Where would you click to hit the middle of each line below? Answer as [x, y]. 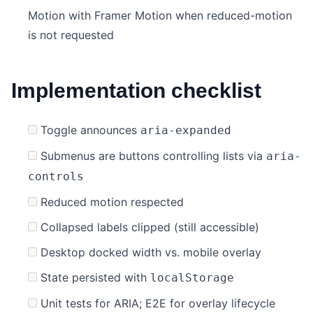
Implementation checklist [136, 91]
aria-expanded [186, 131]
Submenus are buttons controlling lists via [152, 156]
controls [56, 177]
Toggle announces [89, 130]
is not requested [71, 35]
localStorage [192, 278]
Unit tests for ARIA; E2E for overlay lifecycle [156, 304]
